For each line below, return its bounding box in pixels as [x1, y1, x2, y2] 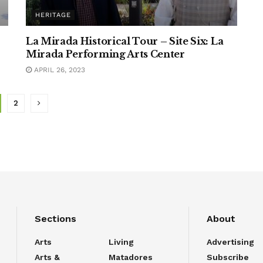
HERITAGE [35, 11, 71, 19]
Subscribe [206, 252, 249, 262]
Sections [35, 213, 76, 224]
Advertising [206, 237, 254, 247]
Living [108, 237, 134, 247]
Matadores [108, 252, 153, 262]
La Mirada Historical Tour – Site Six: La [26, 35, 224, 47]
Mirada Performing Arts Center [26, 48, 185, 60]
